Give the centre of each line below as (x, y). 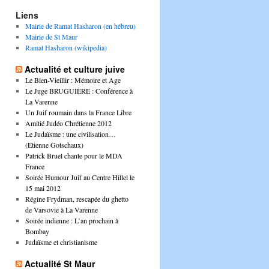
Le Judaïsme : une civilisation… (70, 134)
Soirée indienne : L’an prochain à (71, 221)
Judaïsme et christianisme (61, 242)
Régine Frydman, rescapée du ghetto (77, 199)
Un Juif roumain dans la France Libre (78, 113)
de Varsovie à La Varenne (61, 210)
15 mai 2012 (43, 188)
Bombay (37, 231)
